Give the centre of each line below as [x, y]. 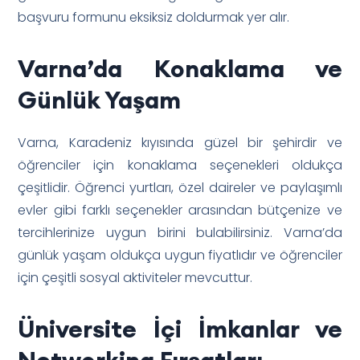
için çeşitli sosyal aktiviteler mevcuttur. [135, 277]
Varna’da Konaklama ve [180, 68]
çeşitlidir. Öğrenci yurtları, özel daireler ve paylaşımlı [180, 187]
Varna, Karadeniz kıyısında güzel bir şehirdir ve [180, 142]
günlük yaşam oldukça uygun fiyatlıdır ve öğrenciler [180, 255]
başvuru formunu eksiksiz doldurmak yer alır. [154, 17]
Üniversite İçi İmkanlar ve [180, 328]
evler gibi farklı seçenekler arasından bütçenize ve [180, 210]
